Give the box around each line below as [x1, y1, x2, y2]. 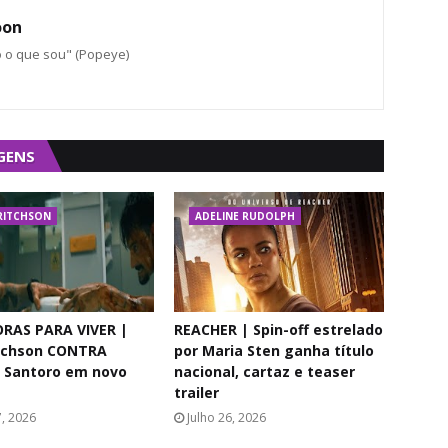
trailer [174, 383, 219, 402]
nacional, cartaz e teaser [174, 362, 355, 381]
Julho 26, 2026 [187, 409, 266, 426]
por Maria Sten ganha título [174, 341, 374, 360]
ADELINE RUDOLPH [195, 209, 295, 223]
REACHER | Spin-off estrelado [174, 320, 383, 339]
